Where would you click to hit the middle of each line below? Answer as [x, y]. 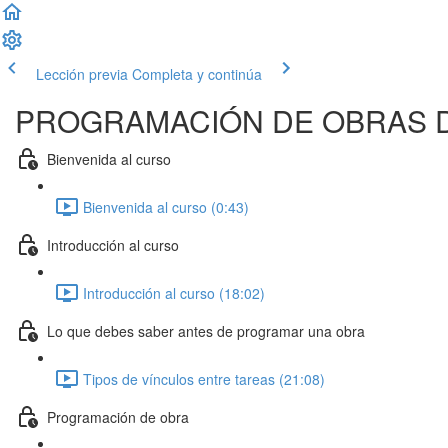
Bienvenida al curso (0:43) [166, 206]
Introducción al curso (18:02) [174, 292]
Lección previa [82, 74]
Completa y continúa [197, 74]
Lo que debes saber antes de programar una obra [206, 330]
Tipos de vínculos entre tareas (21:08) [204, 378]
